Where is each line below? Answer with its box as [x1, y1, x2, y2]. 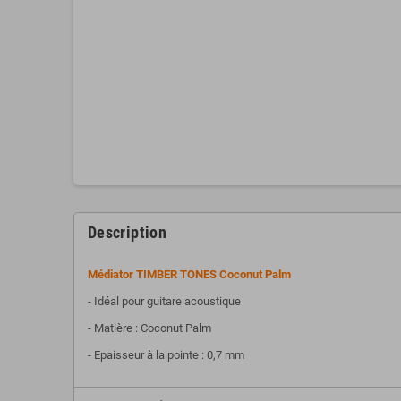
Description [88, 222, 166, 242]
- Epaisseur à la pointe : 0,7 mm [88, 347, 244, 362]
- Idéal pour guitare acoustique [88, 294, 241, 308]
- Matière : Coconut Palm [88, 320, 211, 335]
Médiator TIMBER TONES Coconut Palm [88, 267, 291, 281]
